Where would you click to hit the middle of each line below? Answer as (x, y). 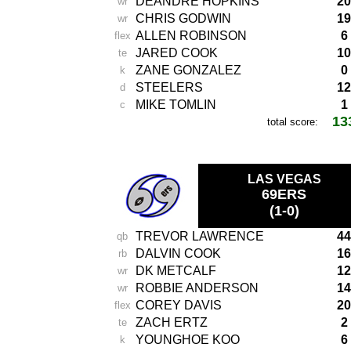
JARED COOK (177, 53)
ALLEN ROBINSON (191, 36)
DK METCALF (176, 271)
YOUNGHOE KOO (188, 340)
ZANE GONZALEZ (188, 70)
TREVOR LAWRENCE (200, 236)
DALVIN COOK (178, 253)
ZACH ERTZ (172, 322)
